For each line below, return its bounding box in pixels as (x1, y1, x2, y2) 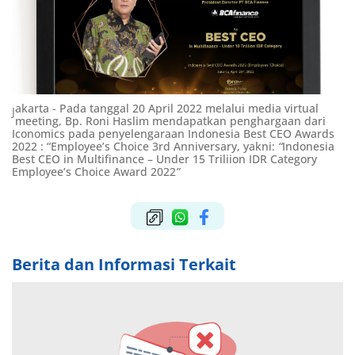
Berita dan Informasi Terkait (12, 253, 236, 275)
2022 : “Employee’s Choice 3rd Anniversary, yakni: (12, 138, 278, 154)
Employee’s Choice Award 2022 (12, 163, 176, 179)
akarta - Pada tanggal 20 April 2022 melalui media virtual (15, 100, 319, 116)
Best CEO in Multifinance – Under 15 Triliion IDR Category (12, 151, 317, 166)
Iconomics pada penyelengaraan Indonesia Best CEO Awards (12, 125, 334, 141)
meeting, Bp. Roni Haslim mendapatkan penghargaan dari (15, 113, 326, 128)
